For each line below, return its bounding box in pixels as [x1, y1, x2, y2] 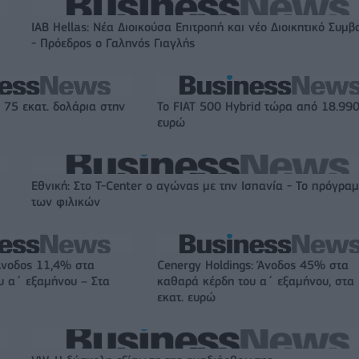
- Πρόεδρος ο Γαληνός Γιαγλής [31, 36, 195, 51]
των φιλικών [31, 195, 100, 210]
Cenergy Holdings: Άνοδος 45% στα [157, 258, 349, 273]
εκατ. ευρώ [157, 290, 216, 305]
